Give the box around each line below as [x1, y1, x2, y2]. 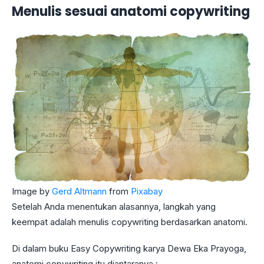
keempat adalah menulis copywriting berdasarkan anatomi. [12, 216, 250, 228]
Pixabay [131, 186, 163, 197]
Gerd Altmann [52, 186, 107, 197]
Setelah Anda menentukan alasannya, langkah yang [12, 201, 216, 213]
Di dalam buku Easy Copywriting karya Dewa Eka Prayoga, [12, 242, 246, 254]
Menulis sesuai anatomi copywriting [12, 2, 250, 21]
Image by [12, 186, 52, 197]
